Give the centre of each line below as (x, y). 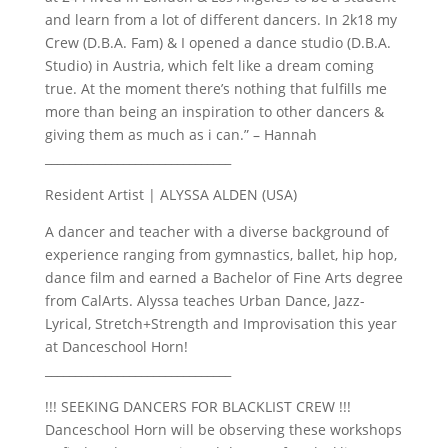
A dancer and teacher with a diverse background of (216, 231)
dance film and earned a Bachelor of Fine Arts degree (223, 277)
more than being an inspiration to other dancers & (214, 111)
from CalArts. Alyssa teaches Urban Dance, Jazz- (204, 300)
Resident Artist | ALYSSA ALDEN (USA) (170, 194)
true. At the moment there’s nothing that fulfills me (215, 88)
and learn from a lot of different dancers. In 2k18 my (220, 19)
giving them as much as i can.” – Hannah (180, 134)
